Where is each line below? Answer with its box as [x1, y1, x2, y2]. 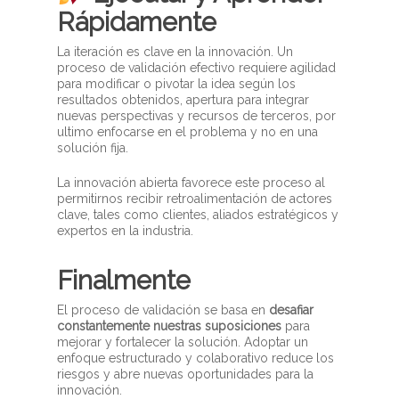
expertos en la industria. [57, 224, 194, 239]
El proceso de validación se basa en [57, 303, 270, 318]
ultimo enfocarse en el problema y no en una [57, 125, 319, 140]
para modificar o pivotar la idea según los [57, 77, 297, 92]
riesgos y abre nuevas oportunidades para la [57, 367, 314, 382]
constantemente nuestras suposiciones [57, 319, 282, 334]
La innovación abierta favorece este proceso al [57, 175, 326, 191]
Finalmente [57, 265, 191, 297]
